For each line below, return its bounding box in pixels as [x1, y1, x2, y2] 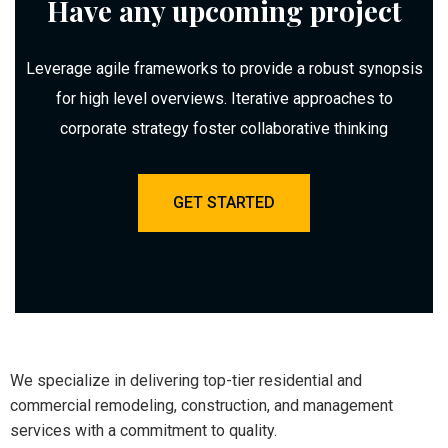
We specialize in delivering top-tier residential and [10, 371, 362, 391]
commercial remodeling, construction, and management [10, 396, 393, 416]
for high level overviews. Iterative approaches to [55, 89, 393, 109]
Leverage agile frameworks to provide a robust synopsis [25, 59, 423, 79]
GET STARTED [173, 193, 275, 213]
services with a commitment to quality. [10, 421, 277, 441]
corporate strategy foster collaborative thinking [60, 119, 388, 139]
